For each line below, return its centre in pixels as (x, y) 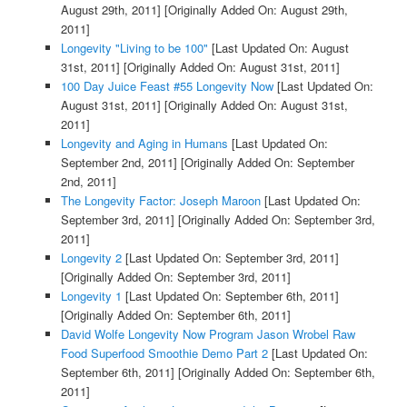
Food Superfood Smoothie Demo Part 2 (164, 353)
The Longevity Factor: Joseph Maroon (160, 201)
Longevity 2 (91, 258)
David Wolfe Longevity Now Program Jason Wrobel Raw (208, 334)
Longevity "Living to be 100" (134, 48)
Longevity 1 (91, 296)
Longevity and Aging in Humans (144, 144)
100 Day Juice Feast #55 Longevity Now (167, 86)
